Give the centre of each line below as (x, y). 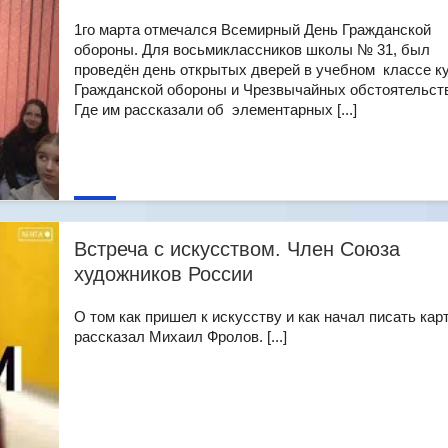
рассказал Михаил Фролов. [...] (180, 336)
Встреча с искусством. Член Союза (237, 249)
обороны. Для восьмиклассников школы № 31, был (252, 49)
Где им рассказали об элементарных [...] (215, 109)
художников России (163, 274)
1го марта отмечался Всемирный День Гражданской (252, 29)
